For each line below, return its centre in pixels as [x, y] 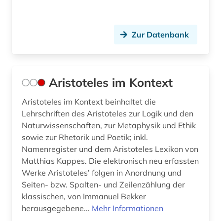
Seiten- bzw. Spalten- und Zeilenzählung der [103, 185]
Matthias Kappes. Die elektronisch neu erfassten [110, 161]
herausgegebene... [57, 208]
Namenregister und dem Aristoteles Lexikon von [110, 149]
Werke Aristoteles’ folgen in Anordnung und [102, 173]
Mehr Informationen [128, 208]
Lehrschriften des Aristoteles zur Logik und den [108, 114]
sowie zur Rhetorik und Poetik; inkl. [85, 137]
